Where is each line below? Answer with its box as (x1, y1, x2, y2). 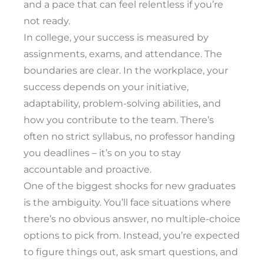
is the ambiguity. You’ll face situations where (24, 196, 231, 208)
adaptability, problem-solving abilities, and (24, 97, 221, 109)
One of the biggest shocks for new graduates (24, 180, 236, 192)
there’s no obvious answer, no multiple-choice (24, 213, 240, 225)
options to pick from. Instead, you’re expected (24, 229, 240, 241)
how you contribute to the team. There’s (24, 114, 214, 126)
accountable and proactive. (24, 163, 151, 175)
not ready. (24, 15, 70, 27)
